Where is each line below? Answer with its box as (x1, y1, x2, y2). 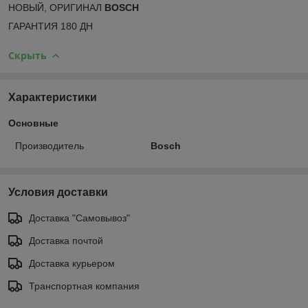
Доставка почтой (29, 234, 103, 246)
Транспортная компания (29, 280, 140, 291)
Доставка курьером (29, 257, 115, 269)
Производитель (15, 140, 84, 151)
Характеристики (8, 91, 97, 103)
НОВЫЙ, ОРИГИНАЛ (8, 1, 104, 13)
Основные (8, 117, 58, 129)
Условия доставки (8, 186, 108, 198)
